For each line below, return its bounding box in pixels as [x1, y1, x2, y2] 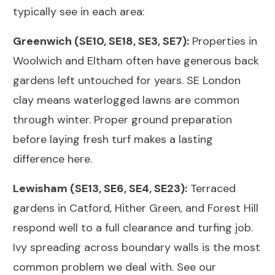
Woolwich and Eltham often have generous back [13, 53, 259, 69]
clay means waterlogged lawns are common [13, 93, 239, 108]
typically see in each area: [13, 4, 144, 20]
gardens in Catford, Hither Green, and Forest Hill [13, 201, 258, 216]
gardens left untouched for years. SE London [13, 73, 241, 88]
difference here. [13, 152, 92, 167]
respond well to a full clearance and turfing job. [13, 220, 253, 236]
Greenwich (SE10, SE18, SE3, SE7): [13, 34, 189, 49]
